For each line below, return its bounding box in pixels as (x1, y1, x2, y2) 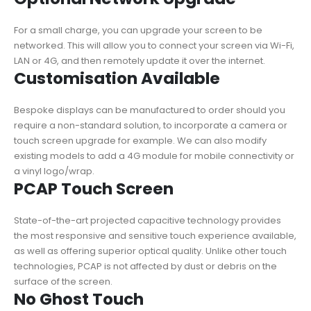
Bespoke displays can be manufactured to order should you (14, 103, 285, 117)
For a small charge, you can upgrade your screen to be (14, 24, 262, 37)
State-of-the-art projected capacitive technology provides (14, 214, 281, 228)
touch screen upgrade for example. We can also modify (14, 134, 267, 148)
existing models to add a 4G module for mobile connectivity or (14, 149, 294, 163)
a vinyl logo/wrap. (14, 165, 94, 178)
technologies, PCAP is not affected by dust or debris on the (14, 260, 277, 274)
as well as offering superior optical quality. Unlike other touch (14, 244, 287, 258)
